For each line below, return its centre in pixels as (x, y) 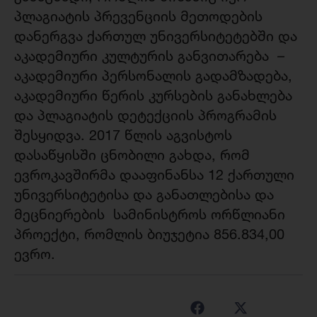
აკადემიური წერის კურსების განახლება (153, 96)
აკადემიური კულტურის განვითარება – (149, 56)
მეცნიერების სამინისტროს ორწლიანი (150, 214)
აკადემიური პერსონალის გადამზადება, (153, 76)
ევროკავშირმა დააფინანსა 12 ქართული (154, 175)
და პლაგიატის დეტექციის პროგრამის (145, 115)
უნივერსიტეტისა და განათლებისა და (144, 195)
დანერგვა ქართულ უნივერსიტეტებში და (156, 36)
